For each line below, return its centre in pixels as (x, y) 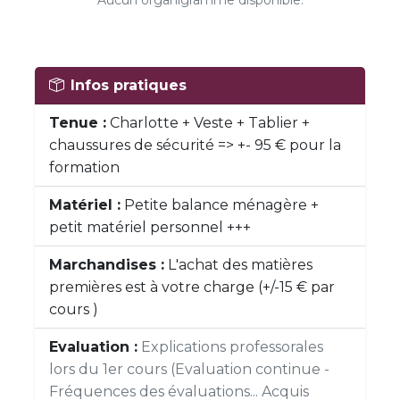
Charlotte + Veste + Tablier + (208, 123)
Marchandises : (107, 265)
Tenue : (78, 123)
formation (84, 167)
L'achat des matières (238, 265)
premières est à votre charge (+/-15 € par (192, 287)
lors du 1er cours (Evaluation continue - (189, 369)
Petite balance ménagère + (220, 205)
